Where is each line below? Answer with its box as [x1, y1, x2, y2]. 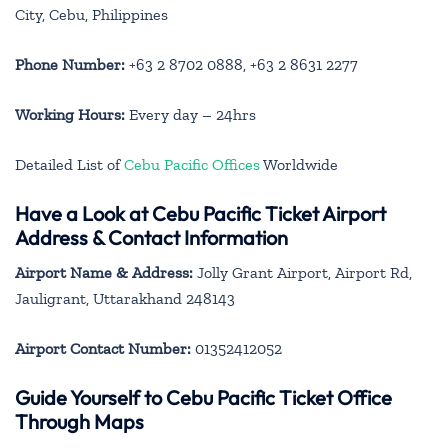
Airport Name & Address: [15, 262, 193, 282]
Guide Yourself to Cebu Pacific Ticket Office [15, 384, 392, 410]
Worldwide [260, 154, 338, 174]
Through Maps [15, 408, 144, 434]
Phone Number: [15, 54, 125, 74]
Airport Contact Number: [15, 338, 191, 358]
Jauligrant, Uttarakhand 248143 [15, 288, 235, 308]
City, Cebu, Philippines [15, 4, 168, 24]
